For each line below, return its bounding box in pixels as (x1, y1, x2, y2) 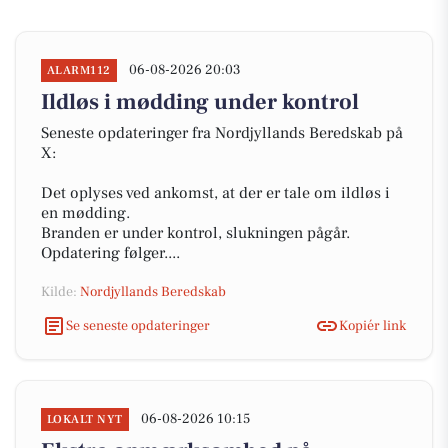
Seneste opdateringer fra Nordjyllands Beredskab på (41, 123, 403, 143)
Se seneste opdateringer (66, 316, 210, 335)
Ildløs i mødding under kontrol (41, 88, 359, 116)
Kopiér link (339, 316, 406, 335)
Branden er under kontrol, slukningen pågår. (41, 223, 350, 243)
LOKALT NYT (47, 412, 123, 427)
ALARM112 (47, 63, 111, 78)
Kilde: (41, 283, 80, 301)
